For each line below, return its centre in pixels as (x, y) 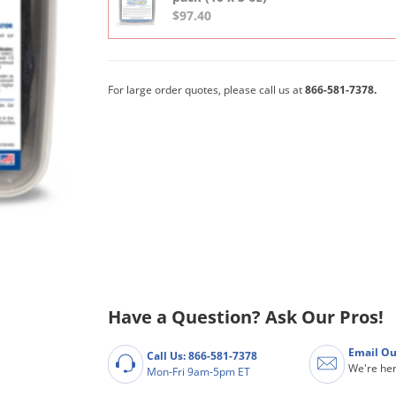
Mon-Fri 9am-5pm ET (198, 371)
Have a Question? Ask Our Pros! (245, 316)
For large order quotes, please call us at (206, 90)
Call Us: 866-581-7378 (202, 355)
